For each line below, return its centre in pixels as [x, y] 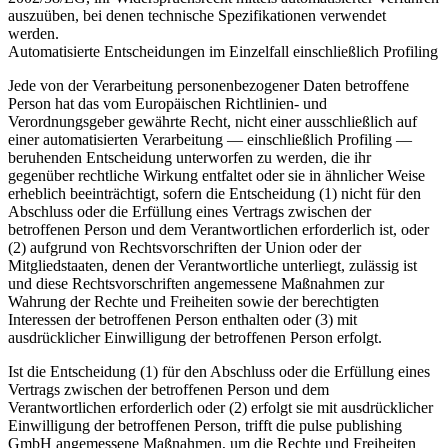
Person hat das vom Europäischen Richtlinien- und [167, 104]
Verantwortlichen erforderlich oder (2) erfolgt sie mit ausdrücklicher [220, 408]
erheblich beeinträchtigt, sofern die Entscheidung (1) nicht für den [214, 194]
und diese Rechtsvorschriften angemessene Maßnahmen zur [196, 284]
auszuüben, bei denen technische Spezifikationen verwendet [197, 16]
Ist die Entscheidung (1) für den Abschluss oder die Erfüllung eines [219, 372]
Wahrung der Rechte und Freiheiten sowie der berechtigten [193, 302]
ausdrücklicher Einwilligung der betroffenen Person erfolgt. [195, 338]
